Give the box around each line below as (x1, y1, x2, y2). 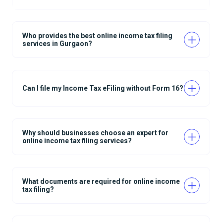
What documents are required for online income (22, 177, 180, 186)
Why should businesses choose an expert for (22, 129, 168, 137)
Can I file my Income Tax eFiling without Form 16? (22, 84, 183, 93)
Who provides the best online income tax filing (22, 32, 172, 40)
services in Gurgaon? (22, 40, 92, 48)
